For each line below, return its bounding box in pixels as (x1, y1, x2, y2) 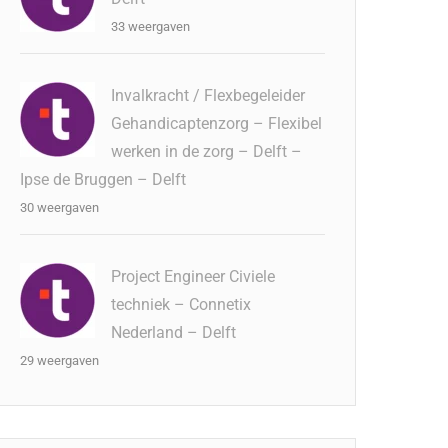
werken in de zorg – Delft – (111, 142, 303, 161)
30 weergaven (20, 200, 100, 215)
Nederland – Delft (111, 323, 237, 342)
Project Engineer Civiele (111, 267, 276, 286)
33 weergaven (111, 19, 191, 34)
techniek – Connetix (111, 295, 252, 314)
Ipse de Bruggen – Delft (20, 170, 187, 189)
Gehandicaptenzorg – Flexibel (111, 114, 323, 133)
